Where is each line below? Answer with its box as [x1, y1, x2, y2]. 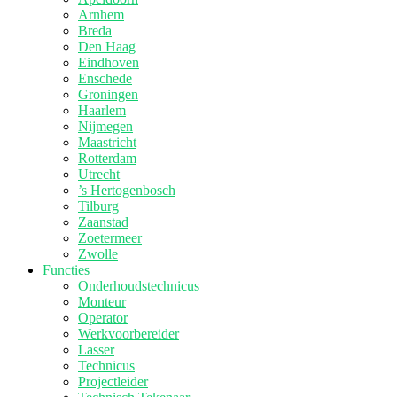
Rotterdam [78, 151, 136, 166]
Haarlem [78, 103, 126, 118]
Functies [43, 262, 90, 277]
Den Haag [78, 39, 136, 54]
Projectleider [78, 374, 148, 389]
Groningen [78, 87, 138, 102]
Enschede [78, 71, 132, 86]
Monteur [78, 294, 126, 309]
